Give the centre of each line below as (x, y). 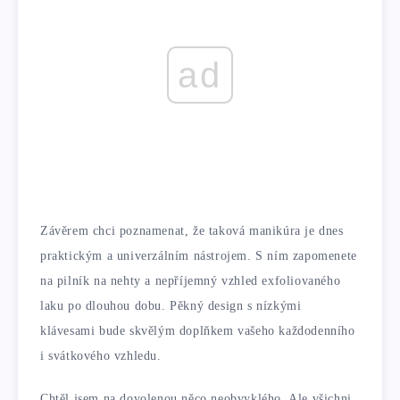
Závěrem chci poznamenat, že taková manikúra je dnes (192, 230)
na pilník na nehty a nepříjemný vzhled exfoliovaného (191, 280)
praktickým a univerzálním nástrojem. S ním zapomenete (199, 255)
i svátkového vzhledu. (101, 355)
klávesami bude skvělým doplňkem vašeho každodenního (198, 330)
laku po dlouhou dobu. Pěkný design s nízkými (171, 305)
